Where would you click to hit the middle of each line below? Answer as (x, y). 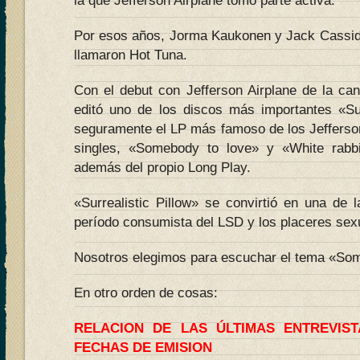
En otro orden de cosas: (146, 293)
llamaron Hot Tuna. (131, 55)
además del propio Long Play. (162, 168)
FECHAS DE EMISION (143, 348)
